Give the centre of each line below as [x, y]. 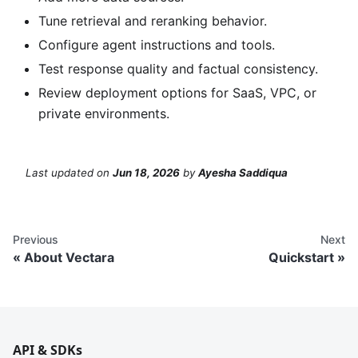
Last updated [60, 173]
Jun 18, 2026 [146, 173]
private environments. [104, 113]
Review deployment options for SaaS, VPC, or [177, 92]
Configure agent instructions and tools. [157, 44]
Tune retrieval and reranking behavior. [153, 20]
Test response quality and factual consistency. [178, 68]
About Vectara [69, 258]
